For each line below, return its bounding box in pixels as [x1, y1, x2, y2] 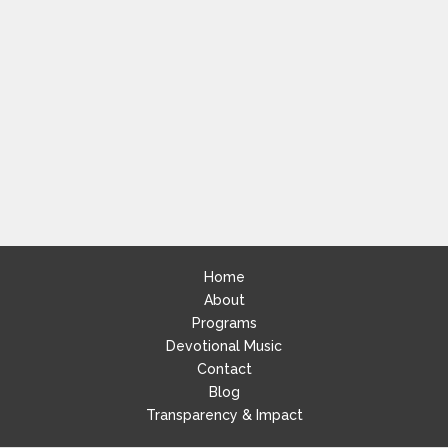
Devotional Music [166, 338, 282, 354]
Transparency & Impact [145, 407, 303, 423]
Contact [196, 361, 252, 377]
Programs [191, 315, 257, 331]
